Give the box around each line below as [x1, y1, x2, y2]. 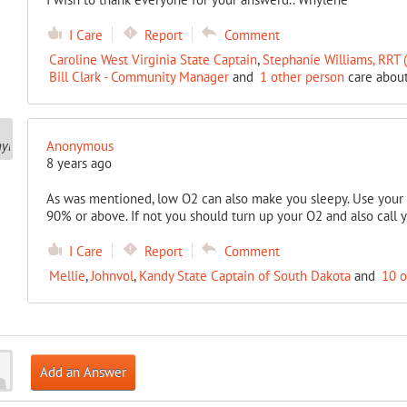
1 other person [259, 68, 344, 85]
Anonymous [45, 137, 114, 154]
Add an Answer [39, 363, 126, 381]
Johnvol [90, 267, 134, 284]
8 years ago [45, 154, 112, 172]
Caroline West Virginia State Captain [48, 51, 257, 68]
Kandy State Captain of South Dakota [138, 267, 351, 284]
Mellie [48, 267, 85, 284]
